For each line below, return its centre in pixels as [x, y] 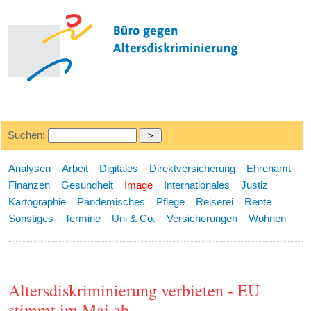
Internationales [197, 185]
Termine [83, 218]
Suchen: [27, 135]
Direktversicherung [193, 168]
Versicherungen [202, 218]
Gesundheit [87, 185]
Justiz [255, 185]
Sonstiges [31, 218]
